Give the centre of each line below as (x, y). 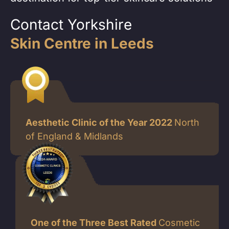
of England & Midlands (74, 136)
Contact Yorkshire (71, 25)
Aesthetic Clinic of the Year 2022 (100, 123)
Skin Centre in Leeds (82, 44)
